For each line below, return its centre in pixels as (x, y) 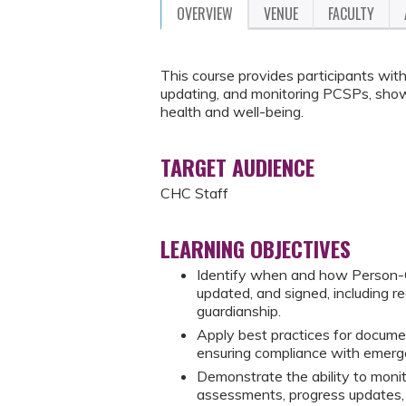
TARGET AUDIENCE (237, 167)
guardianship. (239, 311)
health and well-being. (234, 111)
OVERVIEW (205, 14)
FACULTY (351, 14)
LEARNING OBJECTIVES (256, 248)
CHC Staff (194, 193)
